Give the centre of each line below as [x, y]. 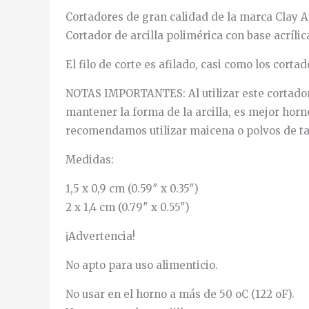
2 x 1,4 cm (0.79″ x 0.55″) [127, 207]
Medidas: [89, 159]
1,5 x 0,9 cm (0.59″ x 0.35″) [132, 188]
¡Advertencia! [100, 236]
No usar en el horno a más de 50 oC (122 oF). [180, 294]
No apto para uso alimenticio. [141, 265]
